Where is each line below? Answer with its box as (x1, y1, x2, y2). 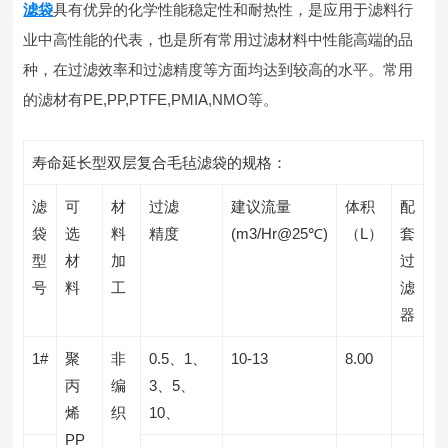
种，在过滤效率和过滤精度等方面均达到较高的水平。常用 (23, 60, 414, 78)
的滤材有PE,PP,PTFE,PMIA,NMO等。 (23, 90, 279, 108)
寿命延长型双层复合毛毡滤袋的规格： (32, 153, 288, 171)
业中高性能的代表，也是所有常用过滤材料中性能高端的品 (23, 30, 414, 48)
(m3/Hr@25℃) (231, 224, 329, 242)
